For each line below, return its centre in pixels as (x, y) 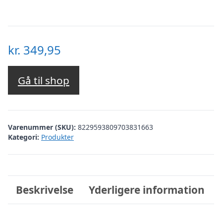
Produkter (57, 137)
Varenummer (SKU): (43, 127)
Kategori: (24, 137)
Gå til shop (44, 81)
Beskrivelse (44, 190)
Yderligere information (147, 190)
